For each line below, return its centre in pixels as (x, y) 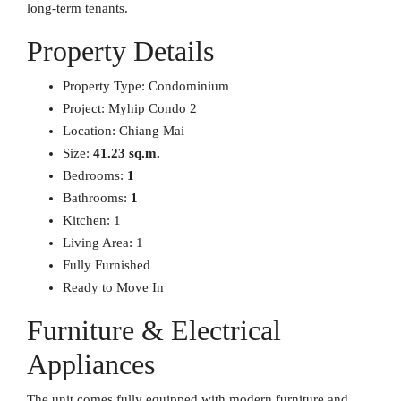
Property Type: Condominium (146, 86)
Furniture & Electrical (154, 330)
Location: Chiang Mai (124, 131)
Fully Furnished (107, 265)
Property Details (120, 51)
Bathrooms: (97, 198)
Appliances (91, 364)
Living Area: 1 (103, 243)
